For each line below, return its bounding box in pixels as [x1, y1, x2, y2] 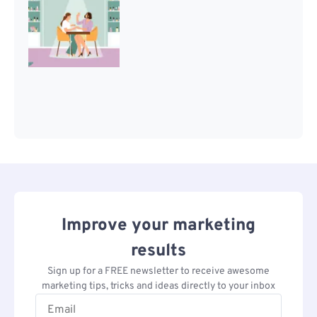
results [131, 240, 186, 262]
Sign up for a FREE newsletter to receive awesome [47, 265, 270, 277]
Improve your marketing [62, 214, 255, 236]
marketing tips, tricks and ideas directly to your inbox [42, 279, 275, 292]
